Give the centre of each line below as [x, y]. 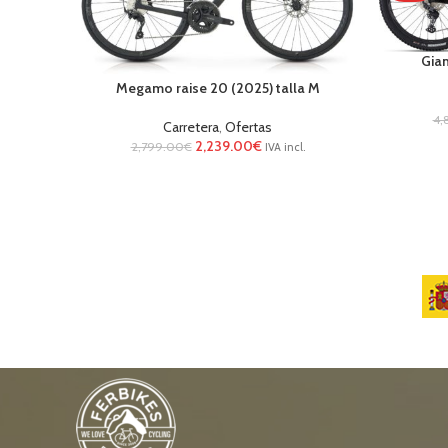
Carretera [191, 127]
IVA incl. [284, 147]
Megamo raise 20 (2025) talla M [217, 88]
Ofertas [248, 127]
